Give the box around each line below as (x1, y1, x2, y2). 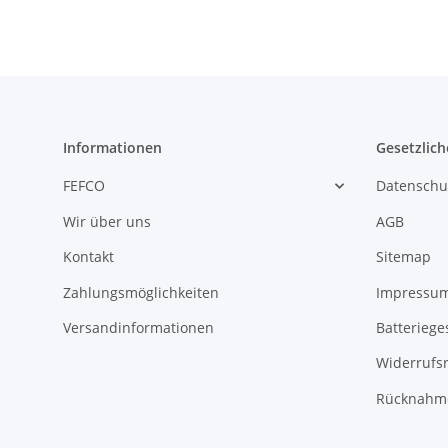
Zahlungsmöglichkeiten (63, 282, 219, 302)
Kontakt (63, 247, 114, 267)
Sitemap (375, 247, 431, 267)
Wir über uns (63, 211, 151, 231)
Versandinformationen (63, 317, 214, 337)
